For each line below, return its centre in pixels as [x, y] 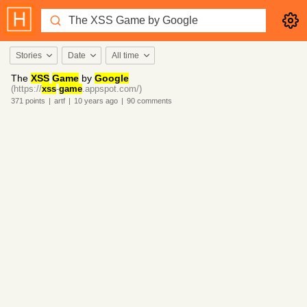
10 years [89, 101]
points [34, 101]
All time [125, 56]
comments [153, 101]
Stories [29, 56]
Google [112, 78]
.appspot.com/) [112, 89]
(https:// [26, 89]
